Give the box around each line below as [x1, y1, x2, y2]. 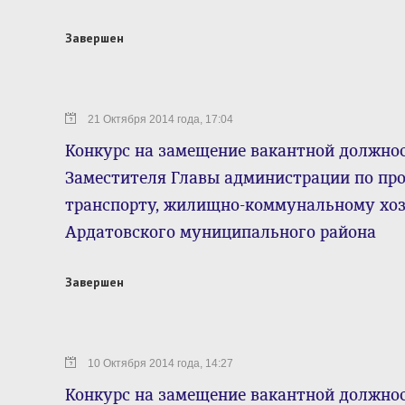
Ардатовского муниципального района [65, 222, 376, 242]
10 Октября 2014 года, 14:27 [88, 357, 233, 370]
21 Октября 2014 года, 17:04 [88, 113, 233, 126]
